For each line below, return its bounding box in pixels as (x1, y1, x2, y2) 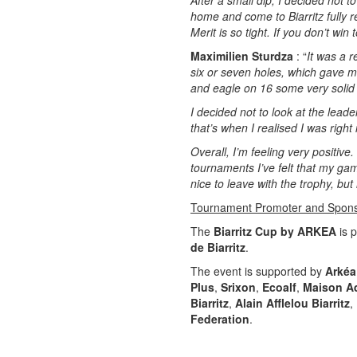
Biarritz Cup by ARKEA (214, 223, 336, 239)
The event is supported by (190, 263, 325, 279)
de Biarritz (190, 239, 245, 255)
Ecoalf (262, 279, 296, 295)
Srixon (221, 279, 256, 295)
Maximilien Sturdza (190, 48, 296, 64)
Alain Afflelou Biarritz (235, 295, 350, 311)
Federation (190, 311, 249, 327)
